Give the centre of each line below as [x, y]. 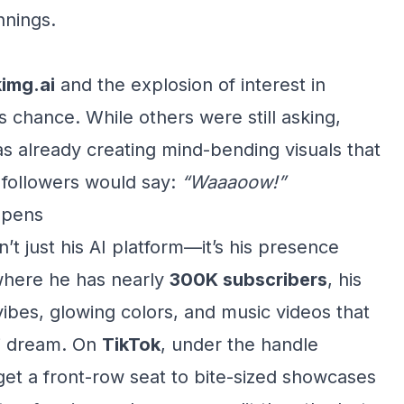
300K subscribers [248, 280]
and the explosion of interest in [190, 85]
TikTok [131, 344]
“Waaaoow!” [234, 182]
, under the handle [239, 344]
